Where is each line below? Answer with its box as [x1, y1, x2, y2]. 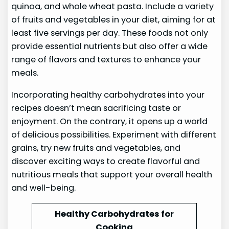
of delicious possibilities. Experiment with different [11, 128, 217, 141]
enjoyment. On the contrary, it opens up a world [11, 115, 208, 127]
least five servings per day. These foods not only [11, 27, 209, 39]
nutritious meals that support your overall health [11, 168, 213, 180]
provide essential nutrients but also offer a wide [11, 40, 208, 53]
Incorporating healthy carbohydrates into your [11, 88, 205, 101]
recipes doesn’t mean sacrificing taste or [11, 102, 181, 114]
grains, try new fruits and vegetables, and [11, 142, 181, 154]
